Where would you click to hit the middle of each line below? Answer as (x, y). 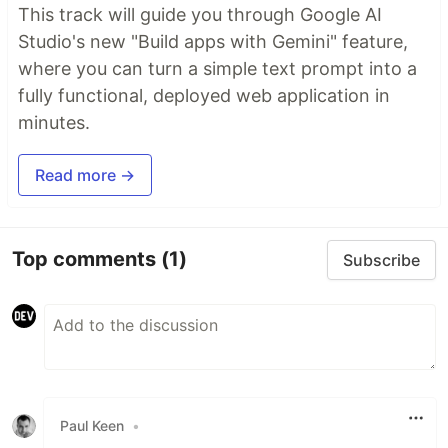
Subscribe (381, 259)
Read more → (85, 174)
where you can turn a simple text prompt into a (217, 68)
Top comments (86, 259)
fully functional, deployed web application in (204, 95)
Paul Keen (92, 426)
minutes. (54, 122)
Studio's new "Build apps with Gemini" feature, (213, 41)
